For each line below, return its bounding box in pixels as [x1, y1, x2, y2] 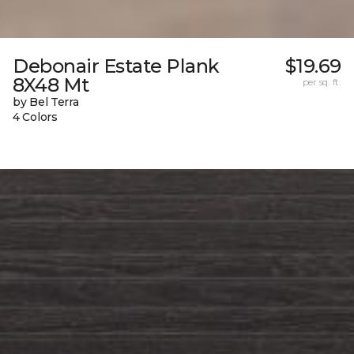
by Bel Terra [13, 94, 79, 109]
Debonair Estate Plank [13, 54, 220, 77]
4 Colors [13, 109, 58, 124]
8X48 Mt [13, 73, 89, 96]
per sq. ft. [302, 75, 341, 88]
